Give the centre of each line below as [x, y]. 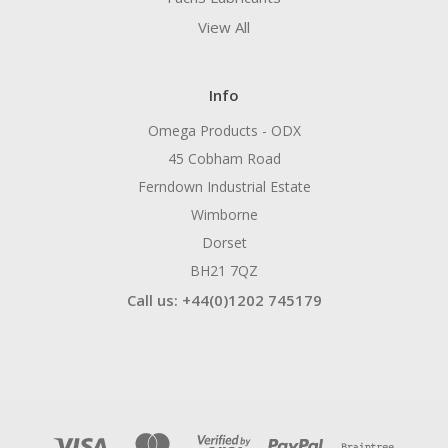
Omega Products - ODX [224, 131]
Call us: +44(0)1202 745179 [224, 300]
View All [224, 27]
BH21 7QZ [224, 271]
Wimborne [224, 215]
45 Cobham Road [224, 159]
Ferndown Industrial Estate [224, 187]
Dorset [224, 243]
